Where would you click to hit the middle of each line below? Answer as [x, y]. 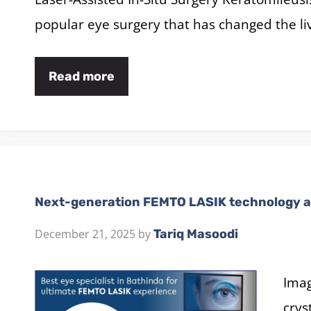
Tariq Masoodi [196, 234]
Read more [82, 76]
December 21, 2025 [85, 234]
